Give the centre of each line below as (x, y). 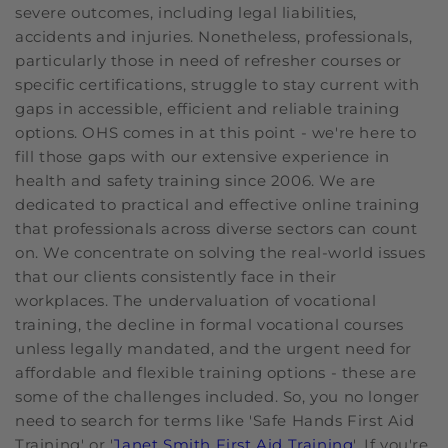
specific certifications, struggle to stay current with (217, 84)
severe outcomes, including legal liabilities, (186, 12)
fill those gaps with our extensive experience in (202, 156)
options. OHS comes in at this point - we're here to (216, 132)
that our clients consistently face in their (176, 276)
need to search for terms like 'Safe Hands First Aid (215, 420)
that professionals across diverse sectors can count (216, 228)
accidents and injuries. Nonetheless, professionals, (214, 36)
